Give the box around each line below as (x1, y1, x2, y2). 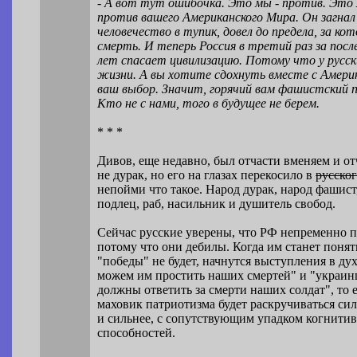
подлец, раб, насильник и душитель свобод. (97, 197, 336, 211)
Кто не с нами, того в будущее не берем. (97, 96, 320, 111)
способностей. (97, 326, 176, 340)
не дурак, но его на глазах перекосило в (97, 168, 316, 182)
